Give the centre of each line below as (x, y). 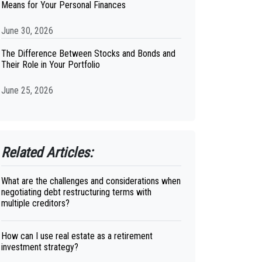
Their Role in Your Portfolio (51, 65)
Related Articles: (47, 153)
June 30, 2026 (27, 31)
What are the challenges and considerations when (91, 181)
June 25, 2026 (27, 90)
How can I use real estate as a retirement (77, 236)
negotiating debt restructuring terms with (76, 192)
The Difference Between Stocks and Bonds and (88, 54)
